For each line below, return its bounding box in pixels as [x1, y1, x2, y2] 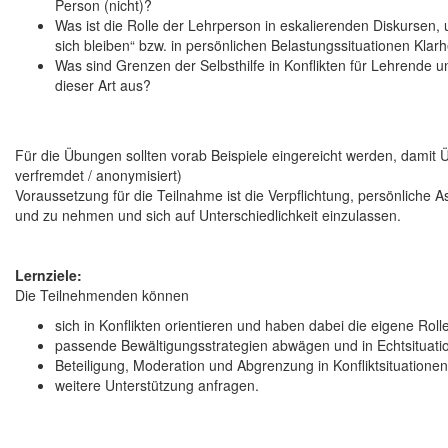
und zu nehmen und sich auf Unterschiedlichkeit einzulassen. [15, 205, 401, 226]
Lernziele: [15, 265, 82, 286]
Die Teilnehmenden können [15, 285, 189, 306]
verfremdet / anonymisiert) [15, 165, 182, 186]
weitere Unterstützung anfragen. [55, 375, 259, 396]
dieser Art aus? [55, 75, 151, 96]
